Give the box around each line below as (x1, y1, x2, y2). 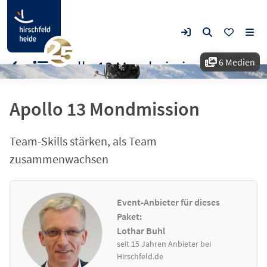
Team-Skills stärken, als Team (10, 133, 157, 148)
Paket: (117, 210, 142, 222)
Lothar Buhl (117, 224, 166, 237)
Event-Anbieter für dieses (117, 195, 221, 208)
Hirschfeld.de (117, 250, 164, 262)
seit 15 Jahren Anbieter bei (117, 238, 212, 249)
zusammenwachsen (10, 151, 108, 166)
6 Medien (217, 56, 255, 68)
